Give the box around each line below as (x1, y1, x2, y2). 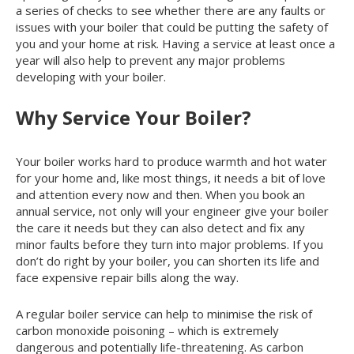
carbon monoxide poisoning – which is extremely (16, 322, 279, 338)
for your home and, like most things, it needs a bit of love (16, 169, 326, 186)
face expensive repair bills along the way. (16, 269, 239, 285)
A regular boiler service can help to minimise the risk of (16, 305, 312, 322)
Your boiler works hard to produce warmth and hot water (16, 153, 327, 169)
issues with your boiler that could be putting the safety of (16, 18, 328, 35)
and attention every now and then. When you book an (16, 186, 305, 202)
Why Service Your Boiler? (16, 104, 251, 130)
